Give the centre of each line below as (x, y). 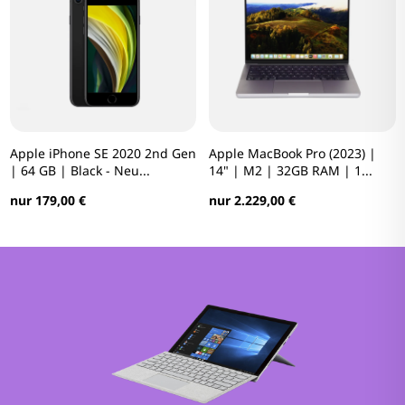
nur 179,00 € (47, 200)
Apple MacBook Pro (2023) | (292, 153)
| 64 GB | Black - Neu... (80, 170)
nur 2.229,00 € (252, 200)
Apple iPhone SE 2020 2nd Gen (103, 153)
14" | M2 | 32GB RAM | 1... (291, 170)
